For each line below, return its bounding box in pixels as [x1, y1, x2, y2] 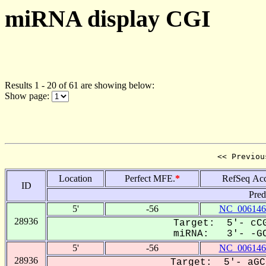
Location [59, 173, 92, 183]
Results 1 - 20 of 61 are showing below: [5, 80, 154, 90]
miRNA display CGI [5, 5, 211, 32]
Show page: [5, 90, 52, 101]
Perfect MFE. [124, 173, 175, 183]
